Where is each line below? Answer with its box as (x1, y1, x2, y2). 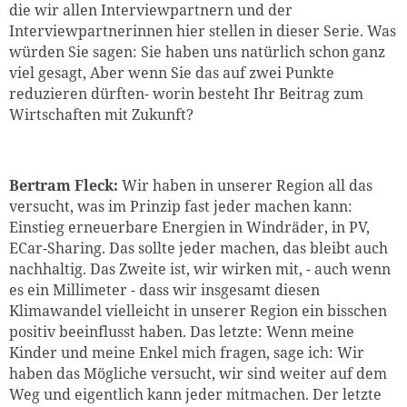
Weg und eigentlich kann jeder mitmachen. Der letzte (9, 383, 382, 404)
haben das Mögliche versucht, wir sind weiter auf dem (9, 362, 387, 383)
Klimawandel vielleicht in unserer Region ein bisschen (9, 300, 387, 321)
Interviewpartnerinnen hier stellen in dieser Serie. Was (9, 21, 396, 42)
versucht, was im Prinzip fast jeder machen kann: (9, 195, 352, 216)
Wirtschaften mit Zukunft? (9, 104, 194, 125)
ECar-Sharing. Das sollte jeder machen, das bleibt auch (9, 237, 388, 258)
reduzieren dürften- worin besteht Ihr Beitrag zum (9, 84, 363, 104)
